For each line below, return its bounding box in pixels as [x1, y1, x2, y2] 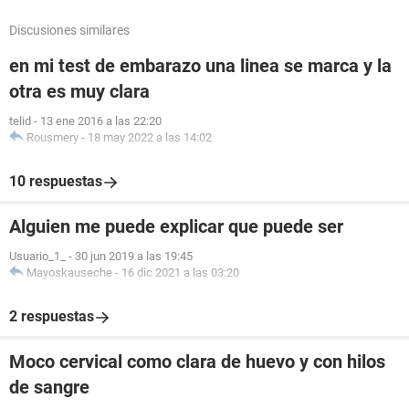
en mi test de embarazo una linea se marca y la [9, 55, 392, 77]
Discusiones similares [9, 23, 130, 37]
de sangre [9, 376, 89, 398]
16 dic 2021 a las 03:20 [121, 266, 239, 279]
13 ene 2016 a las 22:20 [40, 114, 162, 128]
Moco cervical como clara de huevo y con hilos [9, 351, 385, 372]
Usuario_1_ [9, 249, 66, 263]
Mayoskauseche [26, 266, 112, 279]
